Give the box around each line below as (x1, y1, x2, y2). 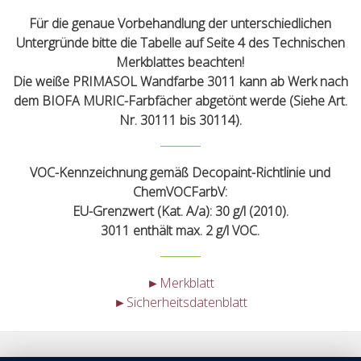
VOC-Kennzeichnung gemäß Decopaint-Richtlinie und (30, 164, 331, 182)
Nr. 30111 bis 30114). (118, 111, 242, 130)
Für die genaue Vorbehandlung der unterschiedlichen (29, 15, 332, 33)
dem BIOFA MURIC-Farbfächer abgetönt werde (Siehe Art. (13, 92, 347, 110)
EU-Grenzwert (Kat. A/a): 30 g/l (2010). (72, 202, 288, 221)
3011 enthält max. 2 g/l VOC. (101, 222, 260, 240)
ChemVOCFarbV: (133, 183, 228, 201)
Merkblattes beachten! (116, 53, 245, 72)
